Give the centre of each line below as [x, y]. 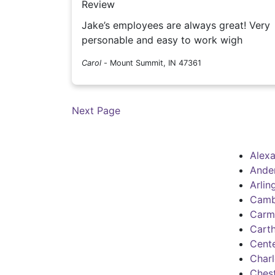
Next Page [96, 111]
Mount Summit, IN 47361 [156, 63]
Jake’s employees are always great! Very [165, 25]
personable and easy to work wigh [162, 40]
